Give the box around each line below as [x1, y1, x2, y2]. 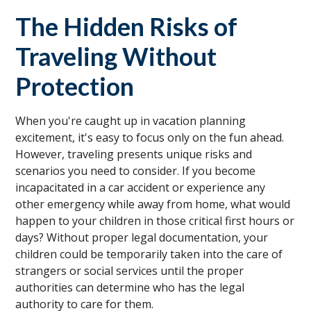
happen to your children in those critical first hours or [15, 212, 295, 228]
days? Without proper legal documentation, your [15, 229, 269, 245]
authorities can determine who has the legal [15, 279, 245, 295]
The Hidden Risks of [15, 10, 238, 42]
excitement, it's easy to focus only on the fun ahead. [15, 129, 285, 145]
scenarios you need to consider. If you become [15, 162, 256, 178]
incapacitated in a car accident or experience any [15, 179, 266, 195]
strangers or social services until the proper [15, 262, 244, 278]
